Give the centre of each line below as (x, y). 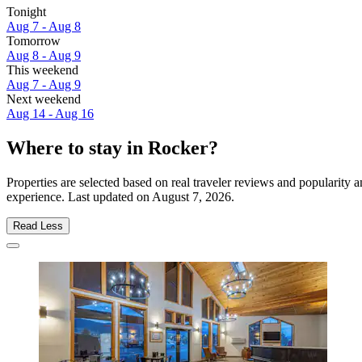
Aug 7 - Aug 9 (44, 85)
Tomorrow (34, 41)
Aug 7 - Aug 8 (44, 27)
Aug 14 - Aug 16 (50, 114)
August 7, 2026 (192, 196)
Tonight (26, 12)
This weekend (42, 70)
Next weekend (44, 99)
